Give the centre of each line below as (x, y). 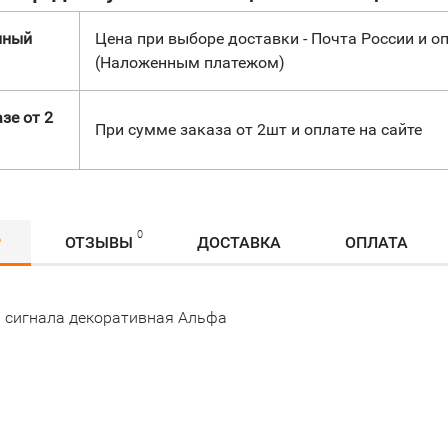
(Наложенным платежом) (190, 62)
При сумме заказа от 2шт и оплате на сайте (258, 129)
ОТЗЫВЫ (99, 242)
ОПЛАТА (376, 242)
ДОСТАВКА (239, 242)
